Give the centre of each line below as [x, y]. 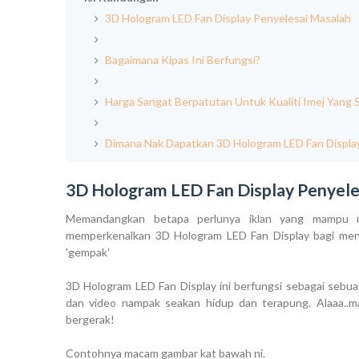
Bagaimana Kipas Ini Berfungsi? [182, 60]
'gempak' [88, 252]
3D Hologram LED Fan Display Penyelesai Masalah [227, 18]
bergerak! [90, 320]
